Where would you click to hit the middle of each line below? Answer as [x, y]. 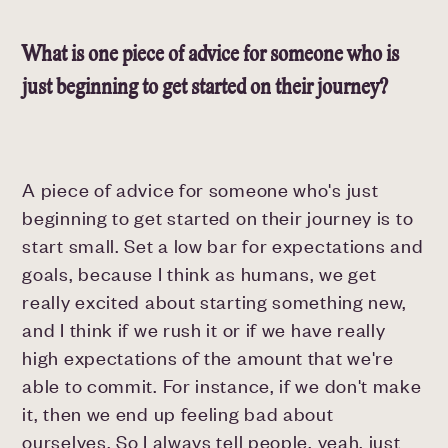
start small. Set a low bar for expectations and [223, 246]
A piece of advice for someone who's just [200, 190]
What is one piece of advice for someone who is [211, 54]
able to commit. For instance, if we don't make [222, 386]
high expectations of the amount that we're [208, 358]
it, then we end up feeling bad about [178, 414]
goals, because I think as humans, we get [199, 274]
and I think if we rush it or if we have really [204, 330]
